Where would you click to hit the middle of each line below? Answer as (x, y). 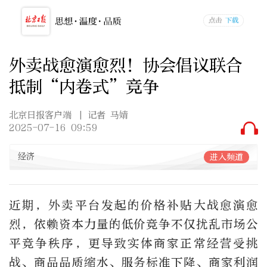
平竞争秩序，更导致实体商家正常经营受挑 (133, 243)
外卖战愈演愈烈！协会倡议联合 (126, 65)
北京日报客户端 (40, 115)
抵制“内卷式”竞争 (84, 86)
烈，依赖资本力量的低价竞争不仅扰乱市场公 (133, 224)
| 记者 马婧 (103, 115)
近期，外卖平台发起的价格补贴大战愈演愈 (133, 205)
